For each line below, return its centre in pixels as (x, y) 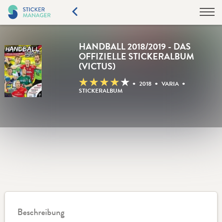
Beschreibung (41, 212)
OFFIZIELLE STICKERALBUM (136, 56)
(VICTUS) (97, 66)
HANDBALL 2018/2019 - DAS (135, 47)
